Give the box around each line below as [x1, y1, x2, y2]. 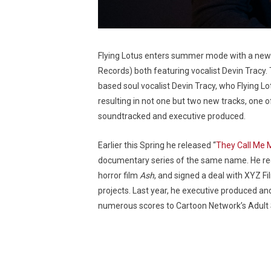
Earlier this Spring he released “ [98, 140, 216, 151]
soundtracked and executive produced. [98, 111, 246, 122]
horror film [98, 171, 140, 181]
